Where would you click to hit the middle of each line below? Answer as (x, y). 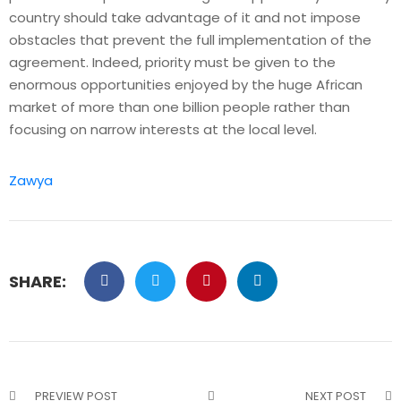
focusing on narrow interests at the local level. (163, 129)
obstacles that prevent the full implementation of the (190, 39)
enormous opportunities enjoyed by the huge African (186, 84)
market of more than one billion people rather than (179, 107)
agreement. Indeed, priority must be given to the (172, 62)
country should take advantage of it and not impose (185, 17)
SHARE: (38, 281)
